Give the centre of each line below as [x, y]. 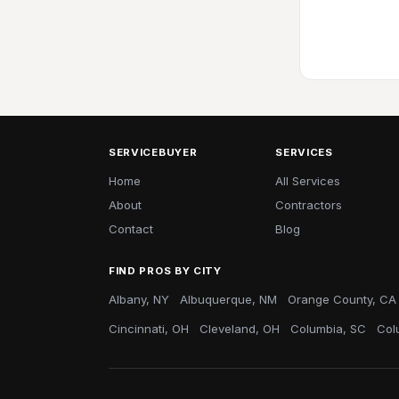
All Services [308, 181]
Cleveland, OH [240, 329]
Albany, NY [139, 299]
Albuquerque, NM [228, 299]
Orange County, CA [342, 299]
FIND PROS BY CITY [165, 271]
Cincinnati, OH [149, 329]
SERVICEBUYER [153, 152]
